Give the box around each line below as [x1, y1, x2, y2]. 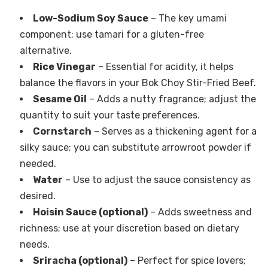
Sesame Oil [32, 93, 87, 105]
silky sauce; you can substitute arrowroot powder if [19, 141, 251, 153]
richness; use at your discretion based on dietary [19, 222, 239, 234]
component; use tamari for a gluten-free [19, 28, 204, 40]
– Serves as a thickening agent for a [91, 125, 257, 137]
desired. [19, 190, 56, 202]
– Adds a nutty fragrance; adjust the [86, 93, 256, 105]
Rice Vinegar [32, 60, 96, 72]
